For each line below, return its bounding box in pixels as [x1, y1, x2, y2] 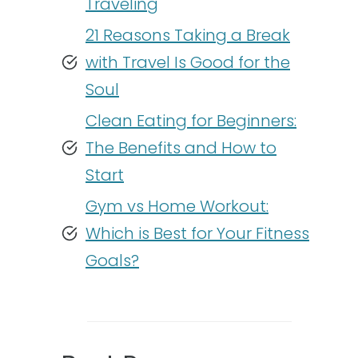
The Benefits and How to [86, 137, 276, 159]
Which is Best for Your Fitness [86, 222, 309, 245]
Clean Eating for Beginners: [86, 109, 296, 132]
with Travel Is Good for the [86, 51, 290, 74]
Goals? [86, 249, 139, 272]
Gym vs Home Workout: [86, 195, 268, 217]
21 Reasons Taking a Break [86, 24, 290, 46]
